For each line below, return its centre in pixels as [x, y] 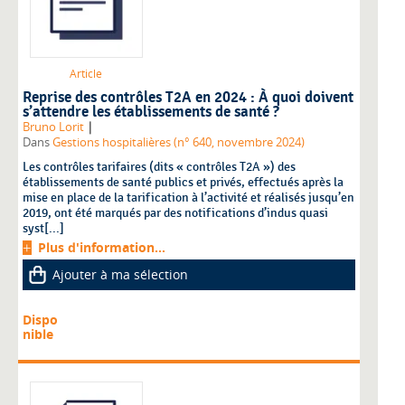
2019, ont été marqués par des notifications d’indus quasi [175, 212]
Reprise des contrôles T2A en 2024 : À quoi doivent [188, 97]
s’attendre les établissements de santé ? [151, 112]
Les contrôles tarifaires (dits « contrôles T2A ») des [159, 166]
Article [86, 73]
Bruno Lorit [53, 127]
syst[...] [43, 228]
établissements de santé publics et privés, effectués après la [183, 182]
